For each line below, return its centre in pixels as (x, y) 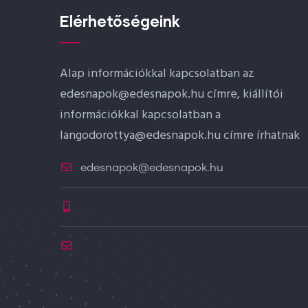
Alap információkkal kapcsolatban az (157, 74)
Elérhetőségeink (120, 21)
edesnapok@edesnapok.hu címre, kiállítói (172, 95)
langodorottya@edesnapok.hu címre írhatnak (180, 136)
